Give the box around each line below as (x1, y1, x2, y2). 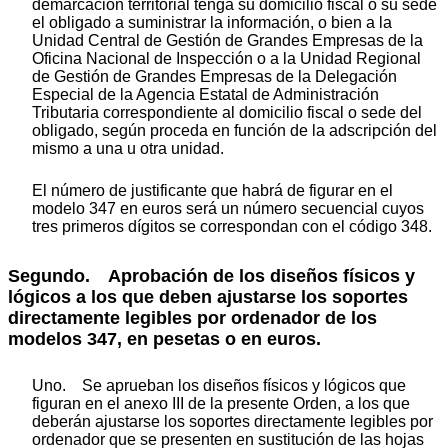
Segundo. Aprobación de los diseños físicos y (8, 265, 415, 286)
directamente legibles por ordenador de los (8, 307, 377, 328)
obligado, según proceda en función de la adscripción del (32, 122, 437, 140)
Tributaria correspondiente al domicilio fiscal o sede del (32, 104, 422, 122)
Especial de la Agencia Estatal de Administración (32, 86, 379, 104)
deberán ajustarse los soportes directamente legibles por (32, 413, 433, 431)
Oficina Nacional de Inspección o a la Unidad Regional (32, 50, 421, 68)
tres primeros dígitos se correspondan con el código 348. (32, 218, 432, 236)
